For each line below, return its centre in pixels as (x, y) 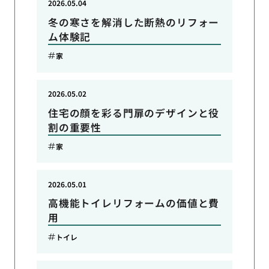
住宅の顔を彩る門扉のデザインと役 (134, 113)
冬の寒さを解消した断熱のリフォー (134, 22)
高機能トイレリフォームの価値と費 (134, 203)
